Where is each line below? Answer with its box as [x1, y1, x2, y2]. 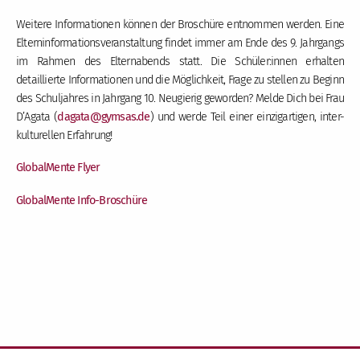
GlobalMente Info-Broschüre [16, 194, 150, 208]
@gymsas [89, 109, 137, 124]
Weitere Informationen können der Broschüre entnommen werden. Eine [16, 17, 344, 31]
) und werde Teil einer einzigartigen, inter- [149, 109, 344, 124]
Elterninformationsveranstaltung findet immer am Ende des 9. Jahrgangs [16, 35, 344, 50]
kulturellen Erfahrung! [16, 128, 112, 142]
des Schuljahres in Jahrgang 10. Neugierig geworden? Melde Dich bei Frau [16, 91, 344, 105]
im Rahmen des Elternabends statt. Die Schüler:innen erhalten [16, 54, 344, 68]
